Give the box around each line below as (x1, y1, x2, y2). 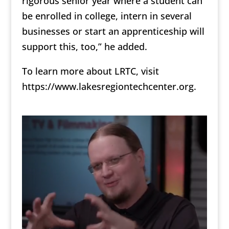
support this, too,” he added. (21, 40, 147, 53)
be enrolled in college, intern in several (21, 9, 192, 22)
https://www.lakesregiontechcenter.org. (21, 80, 196, 93)
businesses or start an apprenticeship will (21, 25, 204, 37)
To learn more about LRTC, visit (21, 64, 159, 77)
